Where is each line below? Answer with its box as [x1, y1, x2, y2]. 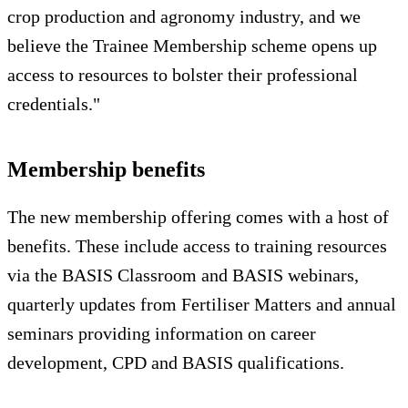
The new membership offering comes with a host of [7, 206, 389, 227]
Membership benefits [7, 157, 205, 181]
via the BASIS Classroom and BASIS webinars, [7, 264, 359, 285]
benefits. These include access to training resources [7, 235, 387, 256]
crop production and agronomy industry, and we [7, 5, 361, 26]
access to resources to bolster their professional [7, 64, 358, 85]
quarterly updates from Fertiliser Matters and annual [7, 293, 396, 314]
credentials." [7, 93, 100, 114]
